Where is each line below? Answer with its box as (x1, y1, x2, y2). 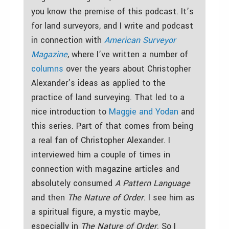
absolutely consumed (31, 177, 115, 189)
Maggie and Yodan (109, 105, 178, 118)
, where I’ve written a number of (67, 48, 188, 60)
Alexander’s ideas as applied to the (31, 77, 166, 89)
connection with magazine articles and (31, 163, 179, 175)
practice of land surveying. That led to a (31, 91, 185, 103)
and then (31, 191, 67, 203)
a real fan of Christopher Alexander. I (31, 134, 170, 146)
